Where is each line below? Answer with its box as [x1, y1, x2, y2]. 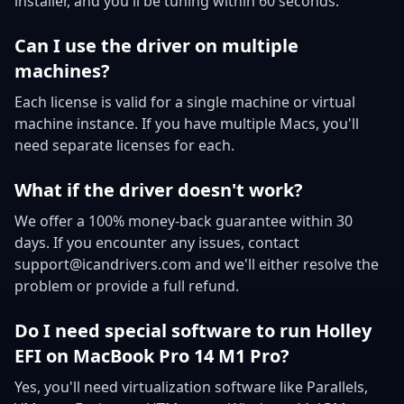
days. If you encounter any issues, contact [14, 232, 299, 252]
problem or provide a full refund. [14, 275, 239, 296]
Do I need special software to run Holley [14, 317, 372, 343]
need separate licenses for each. [14, 134, 234, 155]
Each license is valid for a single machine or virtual [14, 91, 355, 112]
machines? [14, 58, 110, 83]
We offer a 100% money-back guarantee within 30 [14, 210, 353, 231]
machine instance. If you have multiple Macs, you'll [14, 113, 359, 133]
